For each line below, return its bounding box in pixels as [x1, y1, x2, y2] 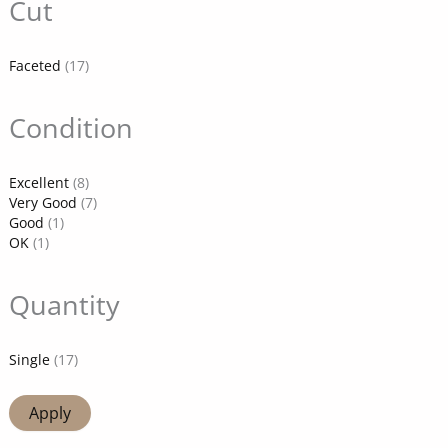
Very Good [8, 193, 77, 213]
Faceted [8, 56, 61, 76]
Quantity [8, 286, 120, 324]
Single [8, 350, 50, 370]
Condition [8, 109, 133, 147]
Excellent [8, 173, 69, 193]
